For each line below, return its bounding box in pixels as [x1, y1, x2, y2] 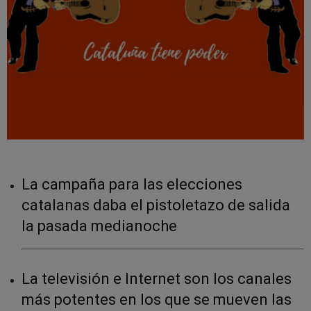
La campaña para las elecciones [22, 175, 242, 193]
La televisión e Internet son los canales [22, 269, 292, 287]
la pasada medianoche [22, 217, 177, 235]
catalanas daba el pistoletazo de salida [22, 196, 290, 214]
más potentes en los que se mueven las [22, 290, 292, 308]
